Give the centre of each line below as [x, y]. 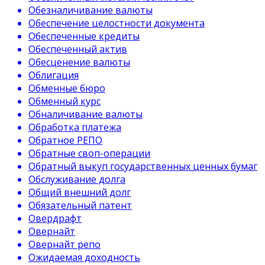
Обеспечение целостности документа [117, 23]
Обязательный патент [80, 205]
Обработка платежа [75, 127]
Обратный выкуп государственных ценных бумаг [143, 166]
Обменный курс [64, 101]
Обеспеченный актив [78, 49]
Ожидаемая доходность [84, 257]
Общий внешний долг [80, 192]
